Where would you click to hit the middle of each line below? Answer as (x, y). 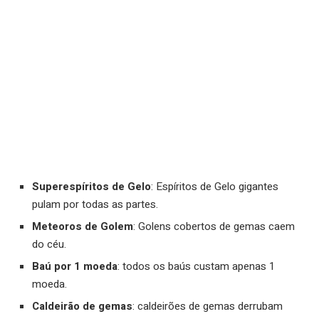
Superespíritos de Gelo (91, 187)
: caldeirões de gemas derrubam (208, 307)
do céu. (49, 245)
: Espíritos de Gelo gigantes (215, 187)
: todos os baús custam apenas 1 (196, 267)
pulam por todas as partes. (95, 205)
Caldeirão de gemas (82, 307)
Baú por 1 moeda (75, 267)
